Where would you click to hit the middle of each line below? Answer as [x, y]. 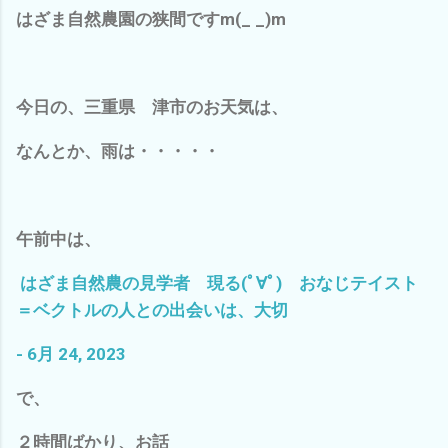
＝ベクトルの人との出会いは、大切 [152, 309]
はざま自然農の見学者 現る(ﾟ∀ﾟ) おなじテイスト [219, 282]
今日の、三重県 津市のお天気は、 [152, 106]
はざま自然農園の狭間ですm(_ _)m [151, 18]
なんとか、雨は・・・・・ [118, 150]
